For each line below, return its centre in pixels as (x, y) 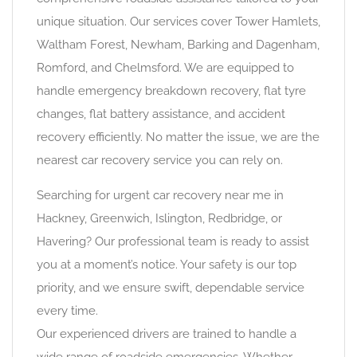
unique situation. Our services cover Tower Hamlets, (178, 22)
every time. (67, 311)
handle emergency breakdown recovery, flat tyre (171, 91)
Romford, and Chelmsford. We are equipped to (165, 68)
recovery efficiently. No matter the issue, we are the (178, 137)
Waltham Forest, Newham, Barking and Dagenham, (178, 45)
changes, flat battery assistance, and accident (161, 114)
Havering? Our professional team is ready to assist (173, 241)
